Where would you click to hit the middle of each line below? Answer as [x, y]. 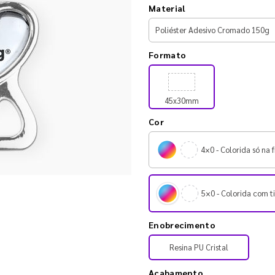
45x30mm [182, 100]
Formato [168, 54]
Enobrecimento [182, 224]
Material [167, 8]
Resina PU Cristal [199, 247]
